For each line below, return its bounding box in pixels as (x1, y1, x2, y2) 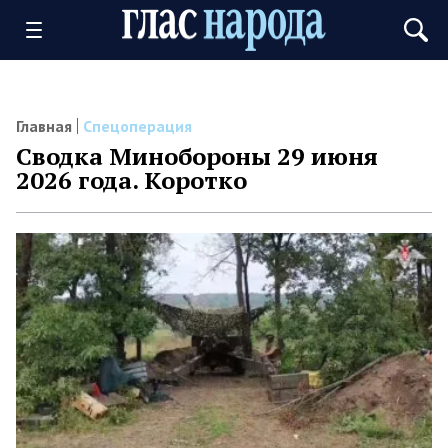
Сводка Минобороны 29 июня (16, 140, 378, 172)
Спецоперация (83, 116, 192, 136)
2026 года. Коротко (16, 164, 247, 196)
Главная (16, 116, 72, 136)
